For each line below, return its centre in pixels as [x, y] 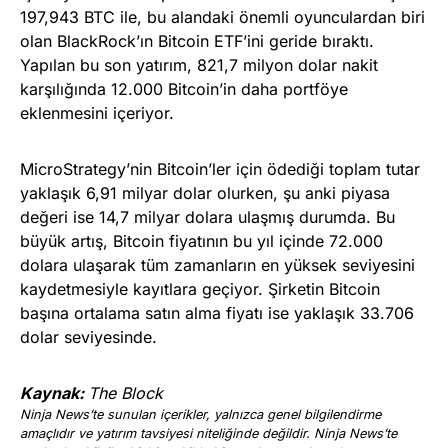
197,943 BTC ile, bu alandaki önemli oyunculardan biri [222, 16]
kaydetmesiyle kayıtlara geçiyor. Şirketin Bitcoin [200, 288]
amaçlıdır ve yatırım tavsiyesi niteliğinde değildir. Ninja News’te [208, 433]
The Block [125, 392]
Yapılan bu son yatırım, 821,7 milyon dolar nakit [199, 64]
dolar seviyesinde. [88, 336]
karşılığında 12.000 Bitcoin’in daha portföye [184, 88]
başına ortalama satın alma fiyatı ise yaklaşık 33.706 [217, 312]
